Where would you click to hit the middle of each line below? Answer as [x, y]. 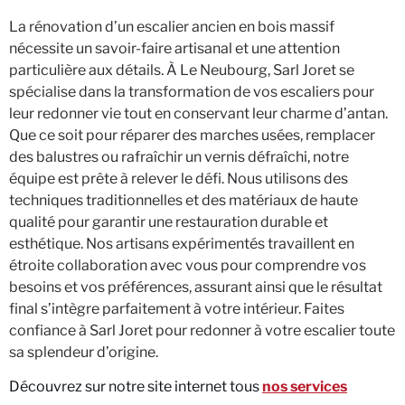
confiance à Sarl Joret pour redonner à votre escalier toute [202, 330]
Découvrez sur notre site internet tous [136, 387]
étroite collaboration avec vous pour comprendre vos [188, 265]
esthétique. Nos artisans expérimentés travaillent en [182, 243]
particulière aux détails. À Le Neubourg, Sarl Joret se [182, 70]
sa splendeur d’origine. [84, 352]
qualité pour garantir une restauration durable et [169, 221]
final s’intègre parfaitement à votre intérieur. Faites [177, 308]
